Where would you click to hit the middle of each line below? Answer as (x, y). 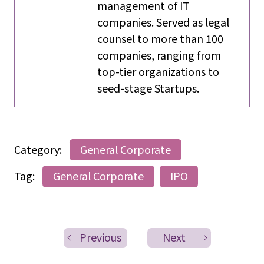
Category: (39, 149)
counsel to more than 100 (161, 39)
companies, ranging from (159, 55)
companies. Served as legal (164, 22)
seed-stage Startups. (148, 88)
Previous (101, 237)
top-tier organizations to (159, 72)
